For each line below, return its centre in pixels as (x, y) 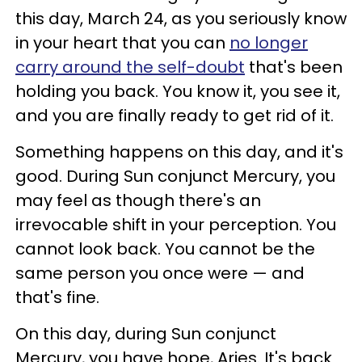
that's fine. (57, 298)
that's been (294, 67)
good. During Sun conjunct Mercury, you (175, 177)
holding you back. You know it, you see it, (178, 92)
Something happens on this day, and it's (179, 152)
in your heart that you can (122, 43)
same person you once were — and (160, 274)
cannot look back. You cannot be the (165, 249)
